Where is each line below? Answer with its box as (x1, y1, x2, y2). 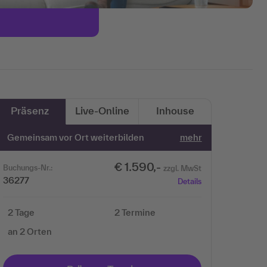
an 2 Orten (8, 226, 52, 237)
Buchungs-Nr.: (3, 163, 52, 172)
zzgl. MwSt (163, 164, 201, 173)
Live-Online (75, 105, 129, 116)
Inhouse (156, 105, 194, 116)
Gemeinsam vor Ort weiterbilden (7, 132, 145, 142)
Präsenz (10, 105, 49, 116)
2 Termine (114, 207, 156, 218)
